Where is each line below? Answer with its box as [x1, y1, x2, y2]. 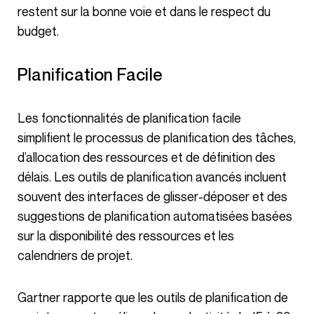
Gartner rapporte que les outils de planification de [18, 289, 27, 305]
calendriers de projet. [18, 247, 132, 263]
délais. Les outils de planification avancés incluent [18, 168, 287, 184]
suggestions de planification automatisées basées [18, 207, 292, 224]
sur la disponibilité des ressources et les [18, 227, 234, 243]
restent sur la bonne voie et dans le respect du [18, 3, 271, 19]
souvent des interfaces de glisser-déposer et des [18, 188, 287, 204]
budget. [18, 22, 59, 39]
